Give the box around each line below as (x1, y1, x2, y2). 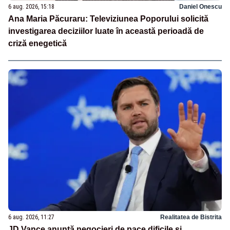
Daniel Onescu (179, 3, 222, 10)
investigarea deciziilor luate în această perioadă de (8, 26, 204, 35)
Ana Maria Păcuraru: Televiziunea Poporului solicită (8, 14, 208, 23)
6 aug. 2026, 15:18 (8, 3, 54, 10)
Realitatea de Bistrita (160, 214, 222, 221)
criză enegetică (8, 39, 67, 48)
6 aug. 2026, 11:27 (8, 214, 54, 221)
